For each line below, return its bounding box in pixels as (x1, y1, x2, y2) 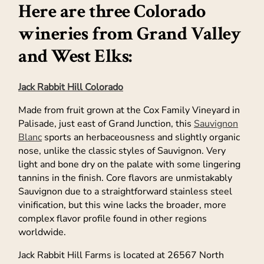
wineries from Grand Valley (18, 21, 241, 46)
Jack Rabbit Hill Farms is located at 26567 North (18, 249, 224, 262)
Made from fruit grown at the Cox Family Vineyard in (18, 104, 240, 117)
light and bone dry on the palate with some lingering (18, 158, 240, 171)
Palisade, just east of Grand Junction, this (18, 117, 194, 131)
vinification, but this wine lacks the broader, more (18, 199, 226, 212)
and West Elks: (18, 44, 132, 68)
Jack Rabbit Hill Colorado (18, 81, 123, 94)
